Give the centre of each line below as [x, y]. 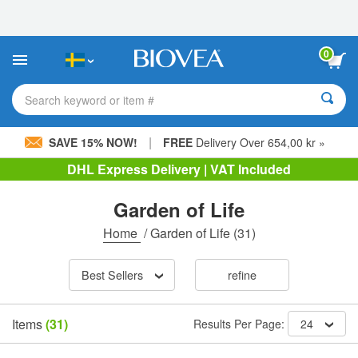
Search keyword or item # [89, 99]
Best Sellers [112, 275]
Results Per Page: [241, 324]
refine [242, 275]
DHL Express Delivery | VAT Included [179, 169]
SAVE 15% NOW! [93, 142]
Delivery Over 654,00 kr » [259, 142]
